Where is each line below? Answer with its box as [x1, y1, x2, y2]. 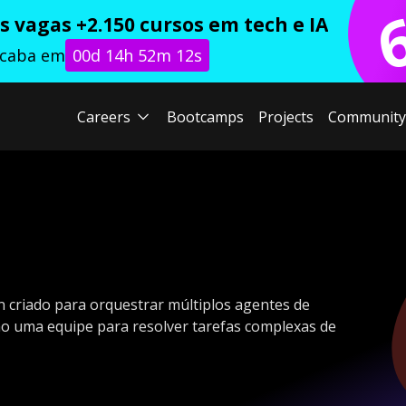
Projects [257, 106, 314, 127]
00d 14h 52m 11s [72, 44, 202, 66]
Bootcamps [166, 106, 244, 127]
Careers [76, 106, 130, 127]
